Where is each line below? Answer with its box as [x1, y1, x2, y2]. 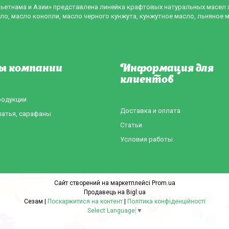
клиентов [120, 75, 174, 85]
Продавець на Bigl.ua [83, 188, 146, 196]
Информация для [120, 63, 214, 74]
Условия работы [120, 135, 173, 143]
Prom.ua [151, 179, 175, 187]
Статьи [120, 121, 142, 129]
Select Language [87, 207, 135, 215]
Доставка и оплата [120, 106, 180, 114]
